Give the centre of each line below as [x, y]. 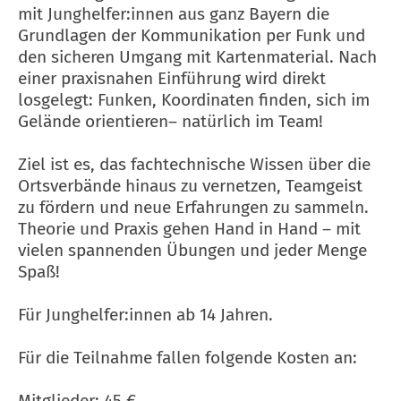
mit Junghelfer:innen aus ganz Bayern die [174, 14]
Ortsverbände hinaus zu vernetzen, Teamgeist [190, 186]
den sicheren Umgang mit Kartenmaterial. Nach [197, 57]
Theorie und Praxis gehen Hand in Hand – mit [189, 229]
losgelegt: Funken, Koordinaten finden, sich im [194, 100]
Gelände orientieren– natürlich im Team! [171, 122]
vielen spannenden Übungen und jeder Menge [192, 251]
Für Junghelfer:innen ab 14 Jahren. [145, 315]
